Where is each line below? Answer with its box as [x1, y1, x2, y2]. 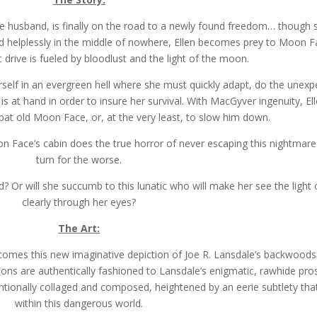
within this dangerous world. [15, 296, 144, 310]
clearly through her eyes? [22, 195, 137, 209]
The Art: [58, 221, 100, 235]
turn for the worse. [36, 153, 122, 166]
